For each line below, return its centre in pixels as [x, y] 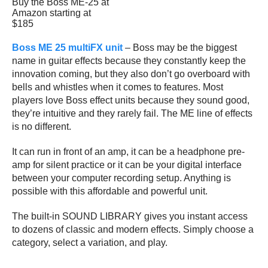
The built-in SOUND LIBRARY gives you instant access [130, 216]
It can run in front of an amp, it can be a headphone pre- [128, 151]
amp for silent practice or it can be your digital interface [127, 165]
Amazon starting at [51, 13]
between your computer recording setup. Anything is [121, 178]
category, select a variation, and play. [90, 242]
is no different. [42, 126]
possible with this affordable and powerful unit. [110, 191]
